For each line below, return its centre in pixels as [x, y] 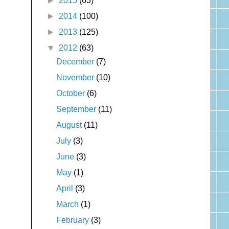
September [77, 109]
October [71, 93]
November [76, 77]
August [70, 125]
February [73, 220]
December [76, 61]
